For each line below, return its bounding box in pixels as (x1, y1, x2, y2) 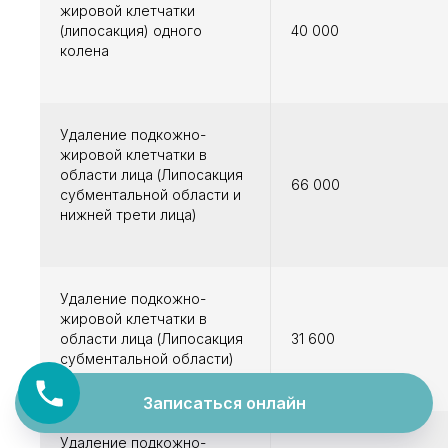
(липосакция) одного (60, 22, 202, 40)
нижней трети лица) (60, 206, 197, 224)
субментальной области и (60, 186, 241, 204)
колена (60, 42, 109, 60)
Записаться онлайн (142, 393, 306, 414)
